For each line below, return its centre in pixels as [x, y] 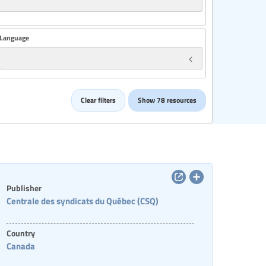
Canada [20, 246]
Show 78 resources [167, 100]
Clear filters [98, 100]
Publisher [24, 188]
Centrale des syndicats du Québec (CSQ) [82, 201]
